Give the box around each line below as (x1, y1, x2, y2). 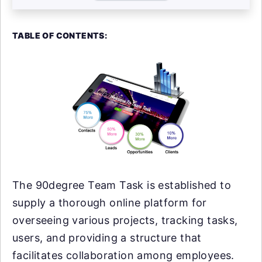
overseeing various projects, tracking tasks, (12, 214, 238, 227)
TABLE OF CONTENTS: (12, 30, 108, 40)
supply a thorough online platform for (12, 196, 207, 209)
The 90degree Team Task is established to (12, 179, 231, 192)
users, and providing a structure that (12, 232, 202, 244)
